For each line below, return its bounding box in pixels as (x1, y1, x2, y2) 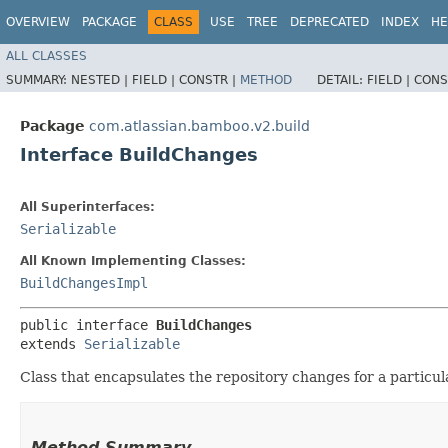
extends (20, 335, 84, 352)
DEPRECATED (290, 15, 369, 29)
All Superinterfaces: (20, 199, 155, 214)
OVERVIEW (6, 15, 70, 29)
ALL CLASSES (6, 48, 87, 63)
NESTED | (71, 72, 132, 87)
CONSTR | (179, 72, 240, 87)
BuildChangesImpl (20, 274, 148, 291)
